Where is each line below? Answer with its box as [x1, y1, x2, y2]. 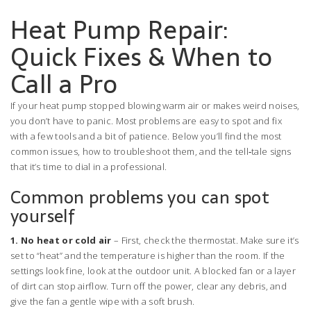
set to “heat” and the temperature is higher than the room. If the [10, 249, 285, 262]
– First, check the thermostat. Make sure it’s [111, 234, 299, 246]
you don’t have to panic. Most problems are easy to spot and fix [10, 115, 282, 127]
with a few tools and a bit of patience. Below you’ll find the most [10, 130, 282, 142]
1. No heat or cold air [10, 234, 112, 246]
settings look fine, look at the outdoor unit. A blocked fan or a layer [10, 264, 296, 277]
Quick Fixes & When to [10, 37, 273, 78]
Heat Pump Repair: [10, 10, 228, 51]
